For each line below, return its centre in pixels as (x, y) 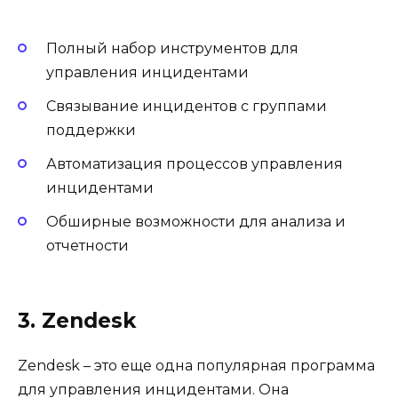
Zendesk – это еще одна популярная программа (196, 365)
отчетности (88, 246)
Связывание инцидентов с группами (187, 106)
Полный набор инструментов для (172, 48)
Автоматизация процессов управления (195, 164)
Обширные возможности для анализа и (196, 222)
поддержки (91, 130)
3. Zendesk (77, 320)
